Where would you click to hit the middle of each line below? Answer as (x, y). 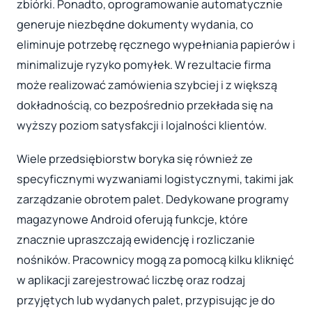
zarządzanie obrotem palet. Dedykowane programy (153, 199)
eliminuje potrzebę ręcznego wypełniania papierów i (156, 45)
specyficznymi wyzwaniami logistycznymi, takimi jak (155, 179)
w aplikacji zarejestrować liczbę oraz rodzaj (131, 280)
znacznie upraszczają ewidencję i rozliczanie (136, 239)
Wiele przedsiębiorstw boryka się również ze (135, 158)
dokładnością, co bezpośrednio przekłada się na (145, 106)
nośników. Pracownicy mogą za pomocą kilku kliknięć (155, 259)
